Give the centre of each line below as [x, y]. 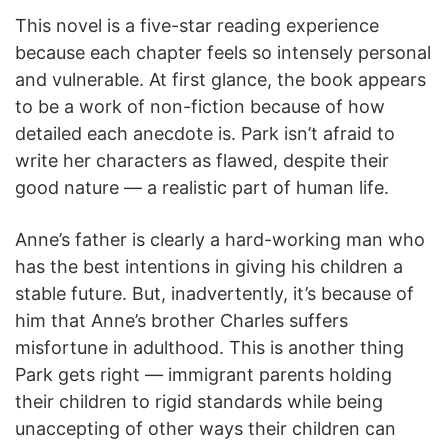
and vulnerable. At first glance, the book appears [220, 79]
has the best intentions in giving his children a [209, 266]
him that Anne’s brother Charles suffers [181, 320]
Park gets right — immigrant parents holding [203, 374]
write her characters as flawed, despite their [202, 160]
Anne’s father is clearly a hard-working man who [220, 239]
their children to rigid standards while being [199, 401]
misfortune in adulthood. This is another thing [209, 347]
